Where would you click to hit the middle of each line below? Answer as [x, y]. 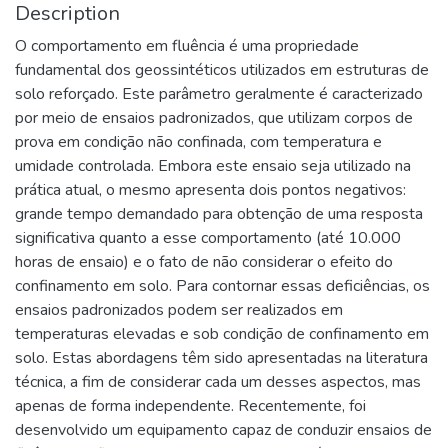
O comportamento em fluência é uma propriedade [187, 46]
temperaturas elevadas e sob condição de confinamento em [222, 334]
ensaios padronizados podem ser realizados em [179, 310]
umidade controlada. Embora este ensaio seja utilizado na [213, 166]
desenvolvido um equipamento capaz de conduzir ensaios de [223, 430]
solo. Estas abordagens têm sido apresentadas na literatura [221, 358]
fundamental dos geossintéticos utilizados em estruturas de [222, 70]
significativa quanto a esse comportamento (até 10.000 [208, 238]
